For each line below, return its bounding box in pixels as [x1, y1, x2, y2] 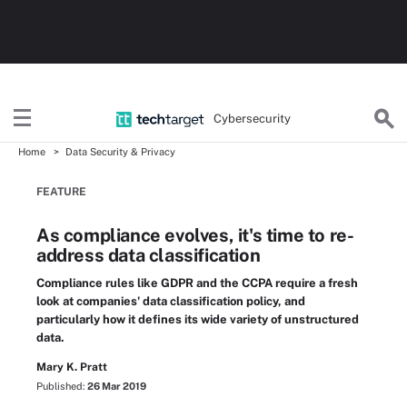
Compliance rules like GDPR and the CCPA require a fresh [36, 276, 358, 290]
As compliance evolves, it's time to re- [36, 224, 354, 246]
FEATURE [36, 185, 86, 198]
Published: [36, 381, 87, 392]
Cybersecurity [213, 111, 292, 125]
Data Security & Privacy [65, 146, 175, 157]
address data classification [36, 244, 261, 266]
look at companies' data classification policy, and [36, 294, 305, 308]
